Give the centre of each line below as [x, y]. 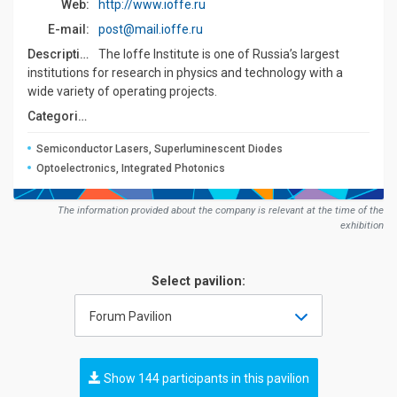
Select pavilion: [198, 281]
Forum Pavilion [131, 316]
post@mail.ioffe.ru [151, 29]
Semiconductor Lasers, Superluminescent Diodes [160, 149]
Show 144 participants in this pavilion [205, 378]
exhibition [362, 225]
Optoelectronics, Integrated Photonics [131, 169]
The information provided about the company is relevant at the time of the [221, 210]
